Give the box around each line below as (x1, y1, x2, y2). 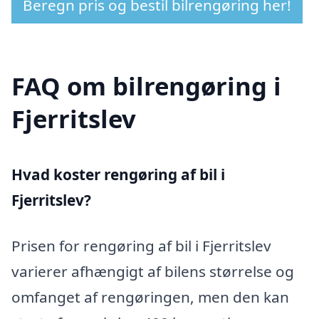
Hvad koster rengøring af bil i (11, 164, 225, 185)
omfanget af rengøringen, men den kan (11, 286, 289, 307)
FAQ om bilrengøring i (11, 69, 281, 103)
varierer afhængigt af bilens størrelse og (11, 261, 294, 281)
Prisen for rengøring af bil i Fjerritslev (11, 235, 271, 256)
